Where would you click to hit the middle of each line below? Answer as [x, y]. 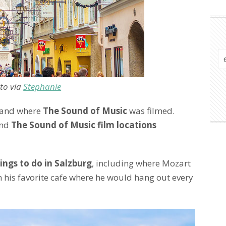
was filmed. [151, 110]
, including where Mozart [141, 163]
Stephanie [42, 86]
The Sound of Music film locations [84, 125]
